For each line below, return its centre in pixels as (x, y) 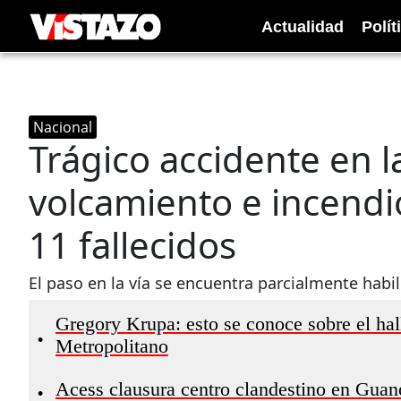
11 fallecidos (132, 245)
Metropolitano (112, 346)
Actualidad (303, 26)
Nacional (63, 127)
